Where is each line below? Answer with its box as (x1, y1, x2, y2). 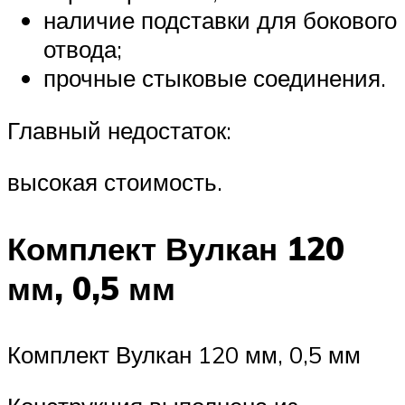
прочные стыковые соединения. (43, 63, 386, 93)
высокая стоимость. (7, 167, 222, 197)
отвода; (43, 34, 122, 64)
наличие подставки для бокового (43, 5, 397, 35)
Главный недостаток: (7, 115, 231, 145)
